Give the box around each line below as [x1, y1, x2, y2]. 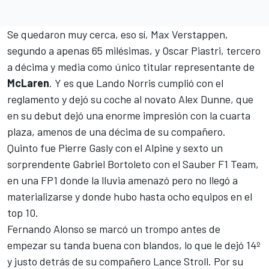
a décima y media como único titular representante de [7, 60, 255, 74]
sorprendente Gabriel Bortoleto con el [7, 157, 183, 171]
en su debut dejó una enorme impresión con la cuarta [7, 109, 250, 122]
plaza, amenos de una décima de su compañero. [7, 125, 226, 139]
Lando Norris [96, 76, 156, 90]
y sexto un [174, 141, 223, 155]
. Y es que [49, 76, 96, 90]
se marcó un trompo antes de [84, 222, 220, 236]
